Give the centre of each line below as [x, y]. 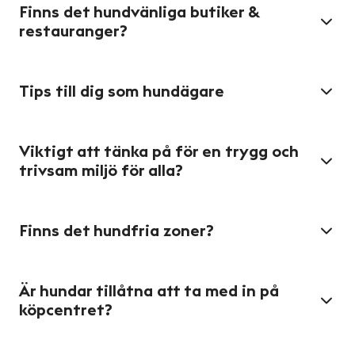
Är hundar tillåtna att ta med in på [149, 292]
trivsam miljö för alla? [101, 171]
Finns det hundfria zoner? [116, 231]
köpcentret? [66, 311]
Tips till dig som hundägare [122, 92]
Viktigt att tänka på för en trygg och [159, 152]
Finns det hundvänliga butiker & [139, 13]
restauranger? [73, 32]
